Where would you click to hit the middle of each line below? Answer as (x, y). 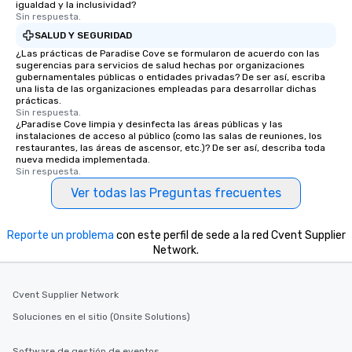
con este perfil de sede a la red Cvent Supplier (229, 235)
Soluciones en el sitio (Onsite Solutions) (101, 317)
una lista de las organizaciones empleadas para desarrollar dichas (166, 89)
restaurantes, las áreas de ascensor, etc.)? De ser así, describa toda (170, 148)
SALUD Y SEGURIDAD (83, 35)
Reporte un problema (60, 235)
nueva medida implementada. (83, 159)
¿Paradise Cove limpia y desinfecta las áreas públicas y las (149, 124)
